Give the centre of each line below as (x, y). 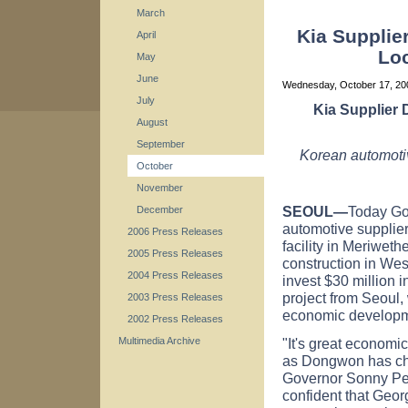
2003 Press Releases (175, 297)
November (160, 188)
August (152, 122)
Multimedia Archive (159, 341)
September (161, 144)
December (160, 209)
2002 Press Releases (175, 319)
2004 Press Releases (175, 275)
